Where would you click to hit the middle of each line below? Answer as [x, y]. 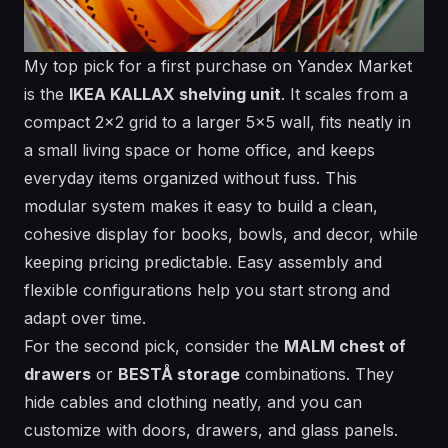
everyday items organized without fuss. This [190, 177]
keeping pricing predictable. [130, 261]
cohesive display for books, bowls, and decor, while [221, 233]
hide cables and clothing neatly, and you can [193, 401]
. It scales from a [344, 93]
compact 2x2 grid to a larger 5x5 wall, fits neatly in [217, 121]
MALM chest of [345, 345]
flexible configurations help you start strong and [207, 289]
